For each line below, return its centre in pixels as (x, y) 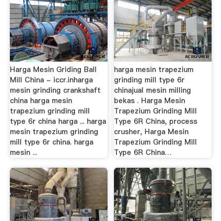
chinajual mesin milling (153, 91)
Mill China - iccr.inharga (51, 80)
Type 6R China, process (156, 122)
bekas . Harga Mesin (150, 101)
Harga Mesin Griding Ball (53, 70)
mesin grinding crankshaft (55, 91)
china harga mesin (41, 101)
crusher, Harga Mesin (151, 132)
